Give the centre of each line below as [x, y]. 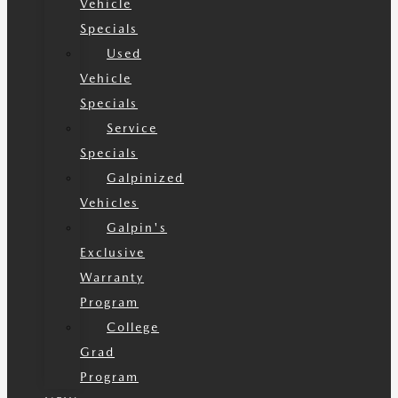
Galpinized [146, 178]
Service [132, 128]
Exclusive [113, 252]
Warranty [112, 277]
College [133, 327]
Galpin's [137, 227]
